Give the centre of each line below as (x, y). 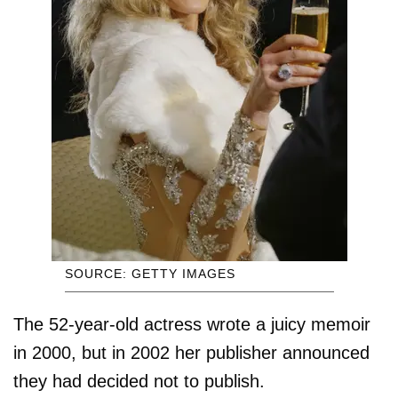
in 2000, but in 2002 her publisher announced (191, 353)
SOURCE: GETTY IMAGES (150, 274)
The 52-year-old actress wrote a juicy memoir (192, 325)
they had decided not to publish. (139, 382)
